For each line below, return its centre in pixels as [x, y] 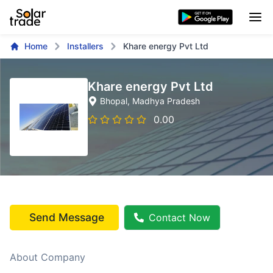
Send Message [67, 217]
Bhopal [114, 101]
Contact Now [179, 218]
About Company [48, 257]
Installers [85, 46]
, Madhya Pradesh [164, 101]
